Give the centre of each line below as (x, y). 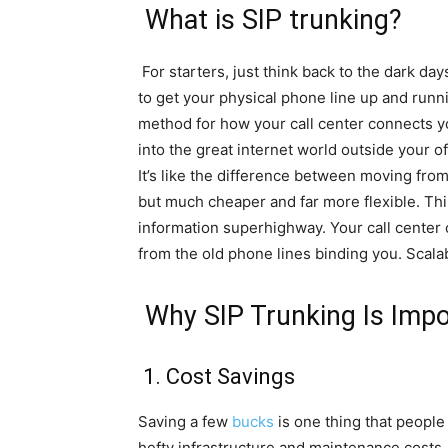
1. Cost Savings (219, 376)
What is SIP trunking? (270, 20)
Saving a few (185, 421)
